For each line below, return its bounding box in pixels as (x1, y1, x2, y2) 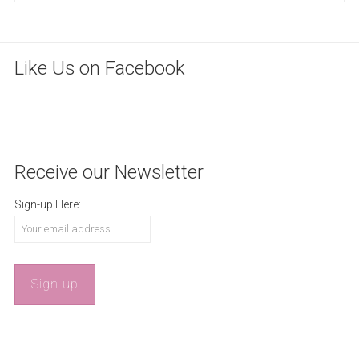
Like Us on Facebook (14, 56, 185, 79)
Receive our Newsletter (14, 161, 204, 184)
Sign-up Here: (14, 197, 81, 211)
